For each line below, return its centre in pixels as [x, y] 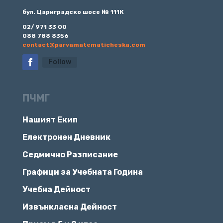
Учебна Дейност [56, 189]
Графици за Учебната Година [82, 172]
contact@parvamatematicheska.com [84, 45]
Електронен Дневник [66, 137]
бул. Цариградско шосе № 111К [73, 12]
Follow [59, 62]
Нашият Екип [50, 119]
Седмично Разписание [70, 154]
